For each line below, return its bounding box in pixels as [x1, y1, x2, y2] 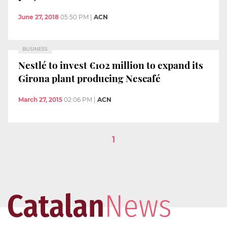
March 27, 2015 [18, 95, 62, 103]
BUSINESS [22, 46, 48, 52]
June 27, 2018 [18, 13, 59, 21]
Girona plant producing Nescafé [18, 71, 161, 85]
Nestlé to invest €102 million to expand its [18, 58, 203, 72]
